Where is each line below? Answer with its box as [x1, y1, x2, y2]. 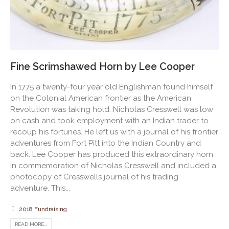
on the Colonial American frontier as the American [10, 93, 191, 103]
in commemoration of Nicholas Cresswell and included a [10, 161, 216, 170]
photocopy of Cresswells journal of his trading [10, 172, 178, 181]
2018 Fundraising [19, 205, 67, 213]
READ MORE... [15, 221, 47, 227]
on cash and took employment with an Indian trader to [10, 116, 209, 125]
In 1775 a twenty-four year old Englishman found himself [10, 82, 213, 91]
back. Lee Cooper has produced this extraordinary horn [10, 149, 213, 159]
